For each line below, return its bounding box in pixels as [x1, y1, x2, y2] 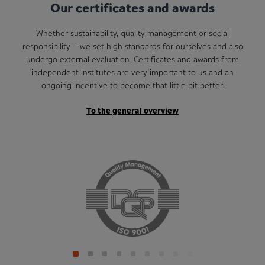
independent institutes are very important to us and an [31, 67, 234, 78]
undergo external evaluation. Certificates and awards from [26, 54, 239, 65]
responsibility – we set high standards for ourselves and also [22, 41, 243, 52]
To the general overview [86, 104, 179, 117]
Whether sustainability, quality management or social [36, 28, 229, 39]
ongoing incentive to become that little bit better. [41, 80, 224, 91]
